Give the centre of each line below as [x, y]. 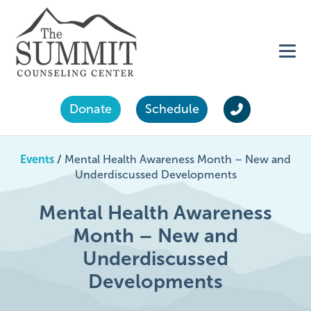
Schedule [172, 109]
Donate [91, 109]
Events [37, 159]
